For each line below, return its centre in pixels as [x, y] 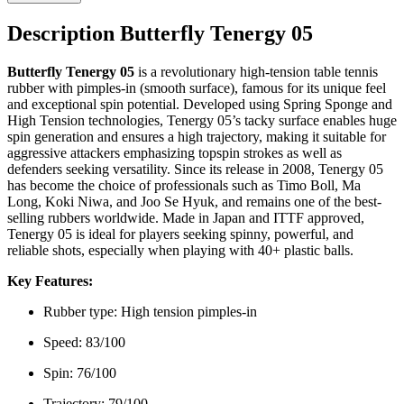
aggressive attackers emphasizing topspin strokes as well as [174, 153]
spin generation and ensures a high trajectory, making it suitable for [197, 137]
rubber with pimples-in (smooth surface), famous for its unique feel [197, 88]
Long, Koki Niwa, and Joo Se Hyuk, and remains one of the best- [194, 202]
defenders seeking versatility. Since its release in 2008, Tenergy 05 [195, 170]
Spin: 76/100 [80, 373]
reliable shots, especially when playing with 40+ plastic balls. [180, 251]
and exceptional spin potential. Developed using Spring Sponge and [200, 105]
